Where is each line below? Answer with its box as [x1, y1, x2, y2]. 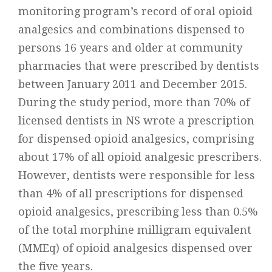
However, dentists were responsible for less [18, 169, 255, 182]
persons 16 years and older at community [18, 41, 242, 54]
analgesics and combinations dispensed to [18, 23, 245, 36]
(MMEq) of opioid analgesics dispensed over [18, 242, 253, 254]
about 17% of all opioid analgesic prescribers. [18, 151, 262, 163]
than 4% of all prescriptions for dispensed [18, 187, 243, 200]
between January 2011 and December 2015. [18, 78, 247, 90]
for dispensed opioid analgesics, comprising [18, 132, 254, 145]
